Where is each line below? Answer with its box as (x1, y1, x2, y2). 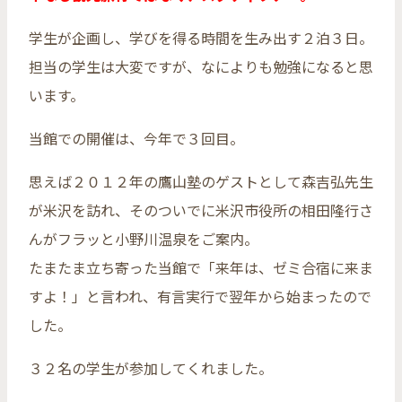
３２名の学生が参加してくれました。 (29, 356, 273, 379)
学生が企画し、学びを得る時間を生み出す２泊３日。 (29, 26, 373, 48)
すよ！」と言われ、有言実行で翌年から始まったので (29, 284, 371, 307)
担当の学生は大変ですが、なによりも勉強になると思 (29, 55, 373, 77)
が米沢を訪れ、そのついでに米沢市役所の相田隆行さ (29, 198, 373, 221)
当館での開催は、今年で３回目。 (29, 127, 244, 149)
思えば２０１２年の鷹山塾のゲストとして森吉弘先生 (29, 170, 373, 192)
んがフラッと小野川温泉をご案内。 (29, 227, 258, 249)
